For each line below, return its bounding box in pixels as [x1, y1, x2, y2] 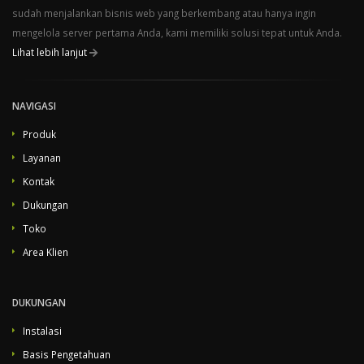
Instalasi [23, 324, 62, 338]
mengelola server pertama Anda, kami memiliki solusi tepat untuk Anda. [12, 26, 342, 40]
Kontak [23, 175, 54, 188]
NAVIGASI [12, 99, 56, 113]
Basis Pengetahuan [23, 348, 110, 362]
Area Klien [23, 245, 68, 259]
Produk [23, 128, 56, 141]
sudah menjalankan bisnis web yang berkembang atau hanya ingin [12, 6, 316, 20]
